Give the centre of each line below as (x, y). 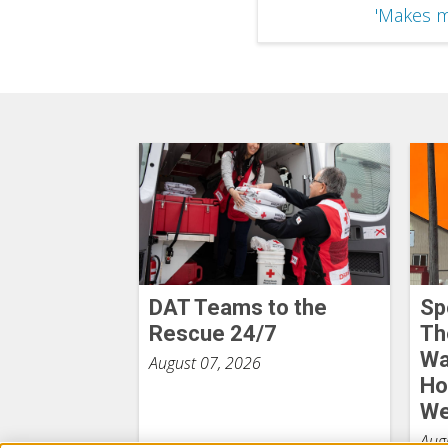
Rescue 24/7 (212, 333)
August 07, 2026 (204, 362)
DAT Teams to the (237, 307)
